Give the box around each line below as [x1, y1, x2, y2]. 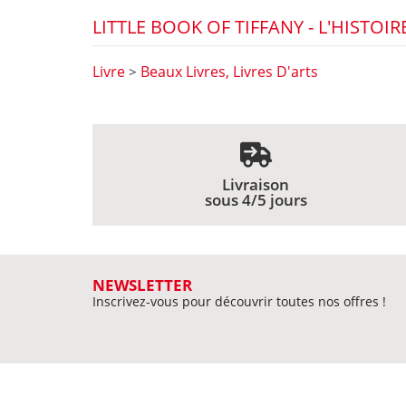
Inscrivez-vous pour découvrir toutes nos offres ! [92, 293, 386, 311]
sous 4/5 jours [204, 189, 307, 211]
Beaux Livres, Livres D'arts [140, 62, 318, 82]
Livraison [222, 174, 289, 196]
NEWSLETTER [92, 275, 192, 296]
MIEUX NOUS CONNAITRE [92, 384, 248, 402]
